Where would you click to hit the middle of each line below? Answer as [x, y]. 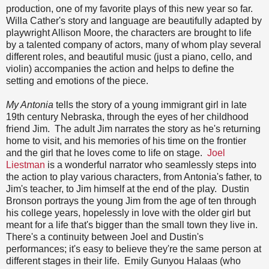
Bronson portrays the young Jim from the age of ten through [131, 201]
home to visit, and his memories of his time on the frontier [126, 141]
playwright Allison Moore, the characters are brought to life [129, 32]
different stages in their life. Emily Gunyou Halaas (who [123, 261]
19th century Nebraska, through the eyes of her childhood [127, 116]
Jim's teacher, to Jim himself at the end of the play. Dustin [128, 189]
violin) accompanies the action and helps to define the [120, 68]
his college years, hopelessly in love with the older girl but [128, 213]
